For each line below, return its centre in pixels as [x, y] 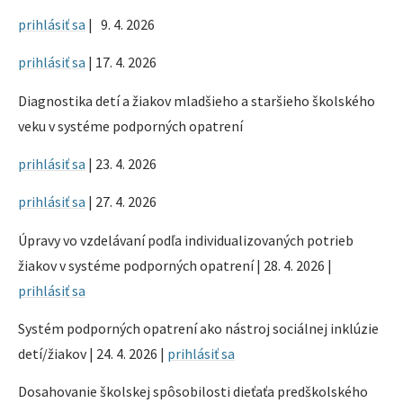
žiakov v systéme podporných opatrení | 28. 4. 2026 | [175, 265]
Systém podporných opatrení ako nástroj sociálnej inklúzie [198, 329]
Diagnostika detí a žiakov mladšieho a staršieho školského [197, 100]
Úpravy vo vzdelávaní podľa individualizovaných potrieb [186, 240]
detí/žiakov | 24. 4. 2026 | [93, 354]
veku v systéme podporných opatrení [130, 125]
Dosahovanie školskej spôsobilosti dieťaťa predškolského [193, 392]
